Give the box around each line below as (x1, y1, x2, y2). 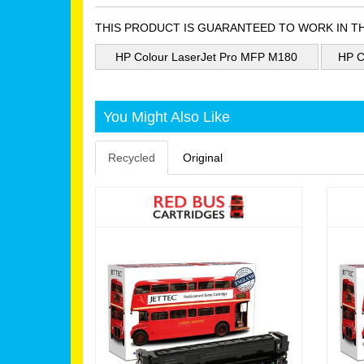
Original (183, 150, 223, 164)
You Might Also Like (103, 107, 230, 125)
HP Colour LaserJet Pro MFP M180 (115, 50, 298, 63)
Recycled (108, 150, 155, 164)
